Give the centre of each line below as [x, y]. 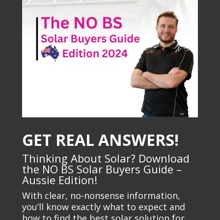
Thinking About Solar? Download [106, 158]
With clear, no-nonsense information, [101, 195]
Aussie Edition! [59, 179]
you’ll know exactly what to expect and [103, 206]
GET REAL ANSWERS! [100, 139]
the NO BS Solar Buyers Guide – [102, 169]
